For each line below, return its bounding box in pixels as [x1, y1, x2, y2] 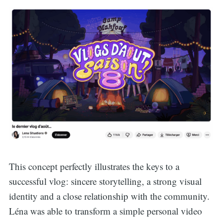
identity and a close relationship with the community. [8, 190, 210, 203]
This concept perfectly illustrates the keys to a [8, 160, 179, 173]
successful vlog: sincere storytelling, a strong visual [8, 175, 202, 188]
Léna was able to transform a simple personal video [8, 205, 202, 218]
